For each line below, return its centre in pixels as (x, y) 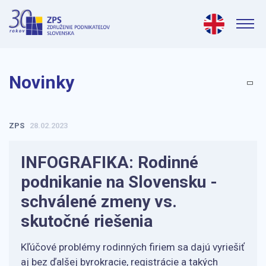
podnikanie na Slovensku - (119, 182)
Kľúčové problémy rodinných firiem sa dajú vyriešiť (133, 247)
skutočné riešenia (87, 221)
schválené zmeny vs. (99, 202)
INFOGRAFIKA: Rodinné (110, 162)
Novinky (42, 82)
